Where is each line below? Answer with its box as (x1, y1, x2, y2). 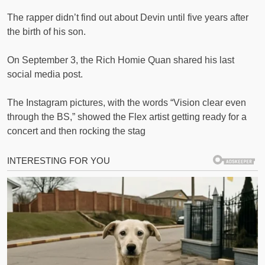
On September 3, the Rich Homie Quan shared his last (7, 54, 234, 65)
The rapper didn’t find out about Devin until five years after (7, 12, 248, 22)
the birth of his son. (7, 26, 86, 37)
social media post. (7, 69, 83, 79)
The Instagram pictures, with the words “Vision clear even (7, 97, 246, 108)
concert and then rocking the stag (7, 125, 146, 136)
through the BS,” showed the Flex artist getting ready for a (7, 111, 247, 122)
